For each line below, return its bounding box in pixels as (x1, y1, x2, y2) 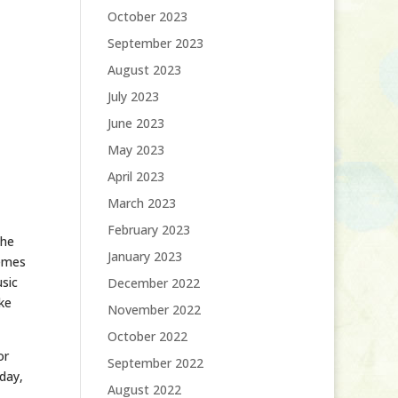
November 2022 (107, 301, 201, 318)
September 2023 (107, 35, 203, 52)
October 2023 (107, 8, 187, 25)
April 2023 (107, 168, 164, 185)
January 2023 (107, 248, 182, 265)
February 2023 (107, 221, 190, 238)
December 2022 (107, 275, 200, 291)
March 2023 (107, 195, 176, 211)
